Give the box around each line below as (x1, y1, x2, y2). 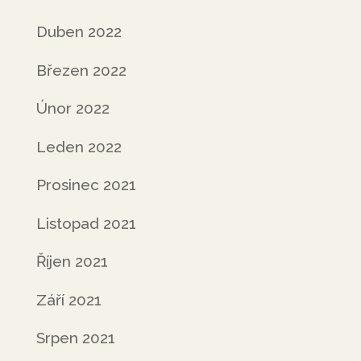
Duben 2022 (35, 23, 122, 40)
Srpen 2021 (35, 329, 115, 346)
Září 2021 (35, 290, 102, 309)
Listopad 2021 (35, 214, 136, 232)
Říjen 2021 (35, 252, 108, 270)
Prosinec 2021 (35, 176, 136, 193)
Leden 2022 (35, 137, 122, 156)
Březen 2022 (35, 60, 127, 79)
